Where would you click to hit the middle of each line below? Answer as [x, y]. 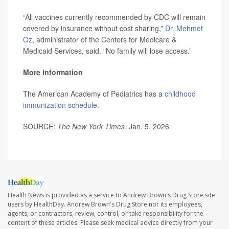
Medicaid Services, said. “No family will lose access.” [107, 51]
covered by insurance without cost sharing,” [94, 28]
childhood [180, 94]
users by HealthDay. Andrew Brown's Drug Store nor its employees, [105, 204]
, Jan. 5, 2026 [147, 126]
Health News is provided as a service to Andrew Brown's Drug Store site [111, 195]
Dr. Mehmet [184, 28]
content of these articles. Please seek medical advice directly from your [110, 223]
